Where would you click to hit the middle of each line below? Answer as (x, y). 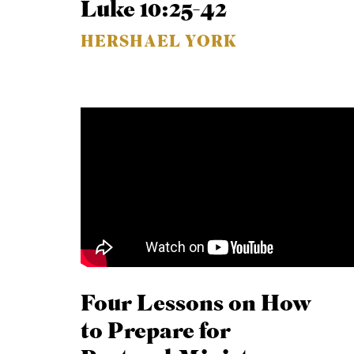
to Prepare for (156, 332)
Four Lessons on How (196, 305)
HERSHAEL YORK (159, 42)
